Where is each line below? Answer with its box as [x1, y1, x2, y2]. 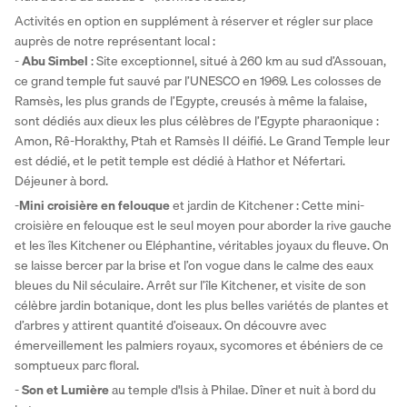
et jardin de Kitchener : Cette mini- [170, 195, 364, 216]
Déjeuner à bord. [15, 171, 108, 192]
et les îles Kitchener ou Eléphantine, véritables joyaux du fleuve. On [15, 235, 389, 256]
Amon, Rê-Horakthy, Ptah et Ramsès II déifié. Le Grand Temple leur [15, 131, 390, 152]
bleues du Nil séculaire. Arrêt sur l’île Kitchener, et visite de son [15, 275, 366, 296]
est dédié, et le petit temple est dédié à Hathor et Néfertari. [15, 151, 345, 172]
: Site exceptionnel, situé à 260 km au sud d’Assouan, [91, 51, 386, 72]
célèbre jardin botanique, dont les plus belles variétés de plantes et [15, 295, 389, 316]
